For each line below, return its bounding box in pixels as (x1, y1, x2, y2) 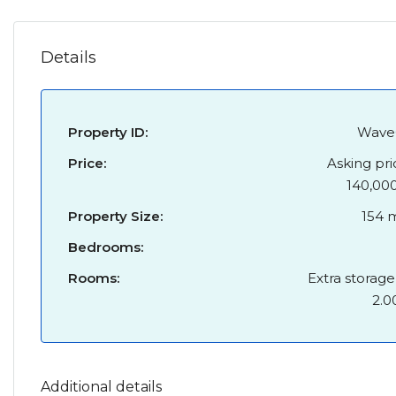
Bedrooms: (68, 239, 143, 255)
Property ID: (68, 124, 148, 141)
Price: (68, 155, 106, 171)
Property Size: (68, 208, 163, 225)
